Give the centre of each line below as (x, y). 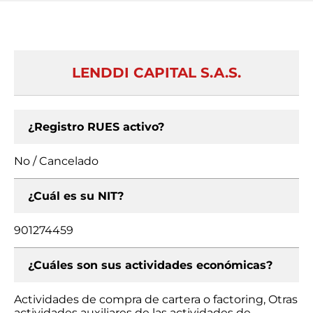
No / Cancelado (56, 161)
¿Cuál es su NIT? (76, 196)
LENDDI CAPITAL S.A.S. (156, 73)
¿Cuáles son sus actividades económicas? (150, 265)
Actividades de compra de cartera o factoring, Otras (156, 299)
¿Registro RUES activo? (96, 127)
